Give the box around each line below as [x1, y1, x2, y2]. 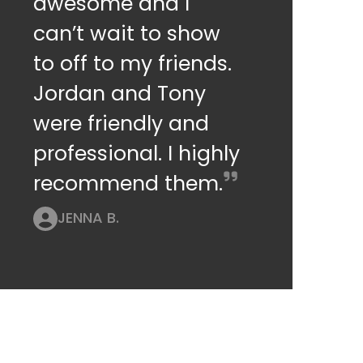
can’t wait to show [33, 19, 221, 48]
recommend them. [33, 169, 224, 198]
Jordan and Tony [33, 79, 207, 108]
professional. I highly [33, 139, 241, 168]
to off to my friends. [33, 49, 233, 78]
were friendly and [33, 109, 210, 138]
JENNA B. [58, 207, 120, 228]
